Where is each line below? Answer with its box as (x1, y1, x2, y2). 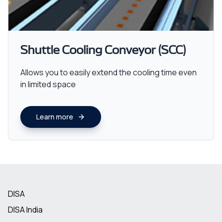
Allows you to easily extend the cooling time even (20, 67, 197, 78)
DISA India (8, 204, 43, 215)
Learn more (36, 112, 73, 121)
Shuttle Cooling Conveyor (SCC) (20, 45, 186, 56)
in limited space (20, 79, 76, 90)
